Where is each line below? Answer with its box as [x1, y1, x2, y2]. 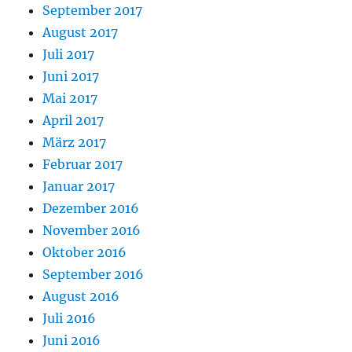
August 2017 [42, 24, 119, 41]
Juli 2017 [42, 46, 95, 63]
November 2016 [42, 222, 141, 239]
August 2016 [42, 288, 120, 305]
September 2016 [42, 266, 145, 283]
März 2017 [42, 134, 107, 151]
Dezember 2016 [42, 200, 140, 217]
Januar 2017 [42, 178, 115, 195]
